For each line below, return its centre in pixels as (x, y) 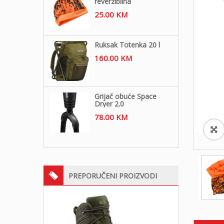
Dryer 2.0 (109, 103)
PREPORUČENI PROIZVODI (113, 175)
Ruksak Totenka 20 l (127, 44)
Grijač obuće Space (125, 96)
